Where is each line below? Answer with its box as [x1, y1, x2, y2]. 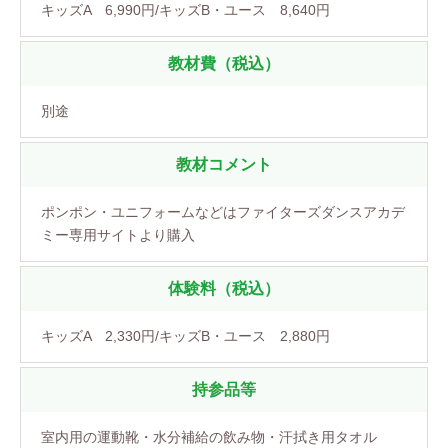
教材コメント [176, 155, 272, 173]
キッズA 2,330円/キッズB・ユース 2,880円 [41, 327, 330, 344]
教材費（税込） [168, 54, 280, 72]
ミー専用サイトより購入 [41, 226, 195, 243]
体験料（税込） [168, 279, 280, 297]
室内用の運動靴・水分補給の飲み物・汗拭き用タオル [41, 428, 377, 445]
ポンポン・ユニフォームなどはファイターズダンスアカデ [41, 203, 405, 220]
